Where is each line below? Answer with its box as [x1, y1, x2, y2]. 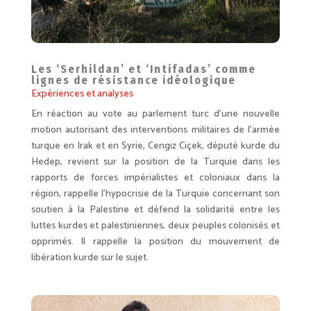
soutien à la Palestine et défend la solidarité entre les [31, 202, 280, 219]
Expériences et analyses [31, 86, 133, 103]
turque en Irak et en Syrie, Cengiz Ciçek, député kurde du [31, 138, 280, 155]
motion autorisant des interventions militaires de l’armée [31, 122, 280, 139]
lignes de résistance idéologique [31, 74, 236, 87]
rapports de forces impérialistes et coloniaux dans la [31, 170, 280, 187]
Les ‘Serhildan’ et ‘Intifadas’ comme [31, 62, 256, 76]
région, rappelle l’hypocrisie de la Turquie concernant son [31, 186, 280, 203]
